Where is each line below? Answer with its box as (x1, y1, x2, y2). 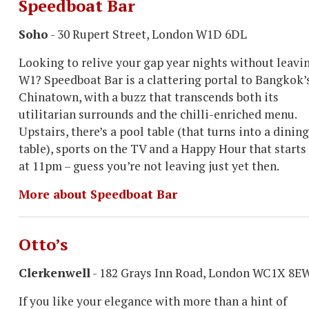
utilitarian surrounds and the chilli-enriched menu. (19, 106, 297, 122)
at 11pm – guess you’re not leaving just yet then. (19, 158, 279, 174)
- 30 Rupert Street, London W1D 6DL (48, 26, 247, 42)
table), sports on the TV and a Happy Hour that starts (19, 141, 306, 157)
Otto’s (19, 233, 68, 255)
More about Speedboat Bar (19, 186, 177, 202)
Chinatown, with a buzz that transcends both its (19, 89, 279, 105)
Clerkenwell (19, 265, 90, 281)
